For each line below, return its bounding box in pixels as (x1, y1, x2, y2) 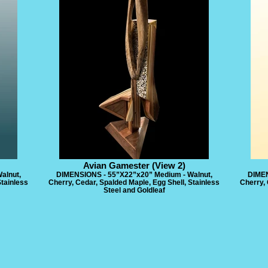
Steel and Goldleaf (103, 186, 165, 194)
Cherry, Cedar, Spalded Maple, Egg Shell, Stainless (48, 178, 220, 186)
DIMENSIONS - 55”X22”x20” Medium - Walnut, (56, 170, 212, 178)
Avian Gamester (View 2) (83, 160, 185, 170)
